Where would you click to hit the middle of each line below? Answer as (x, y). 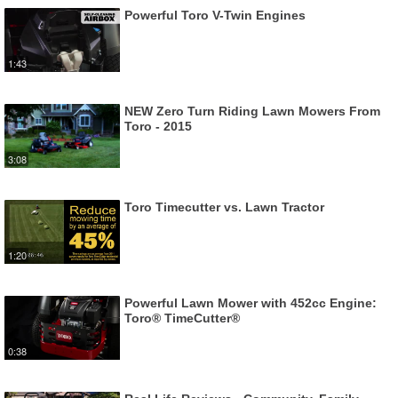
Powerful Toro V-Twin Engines (215, 15)
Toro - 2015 (158, 126)
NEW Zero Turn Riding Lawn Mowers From (252, 111)
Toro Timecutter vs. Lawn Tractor (224, 207)
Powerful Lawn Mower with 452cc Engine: (251, 302)
